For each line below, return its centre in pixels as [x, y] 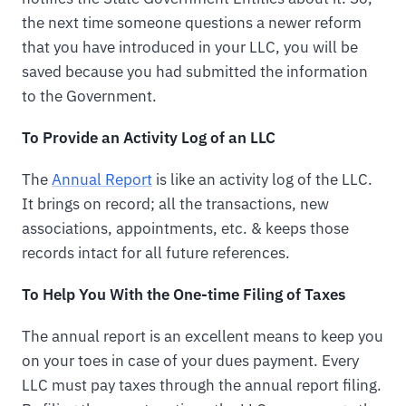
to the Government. [89, 97]
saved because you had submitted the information [195, 72]
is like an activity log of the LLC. [262, 180]
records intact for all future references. [156, 253]
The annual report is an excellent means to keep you [203, 337]
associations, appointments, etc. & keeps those [185, 229]
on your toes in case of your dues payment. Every [190, 361]
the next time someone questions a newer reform [192, 23]
